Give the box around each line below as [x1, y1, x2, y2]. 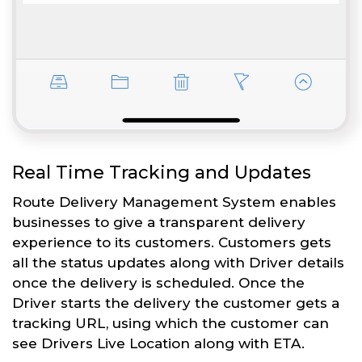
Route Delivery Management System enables [12, 194, 336, 211]
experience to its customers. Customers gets [12, 234, 331, 251]
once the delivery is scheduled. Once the [12, 275, 305, 292]
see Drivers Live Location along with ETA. [12, 335, 305, 352]
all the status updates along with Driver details [12, 255, 344, 271]
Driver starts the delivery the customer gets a [12, 295, 339, 312]
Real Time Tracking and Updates [12, 162, 311, 184]
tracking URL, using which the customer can [12, 315, 329, 332]
